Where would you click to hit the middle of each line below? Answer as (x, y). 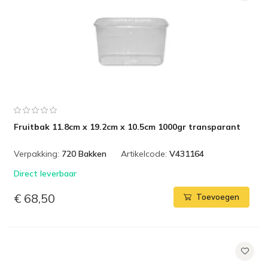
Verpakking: (36, 154)
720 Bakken (84, 154)
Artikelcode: (144, 154)
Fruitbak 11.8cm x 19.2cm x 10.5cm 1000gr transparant (127, 127)
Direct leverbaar (45, 173)
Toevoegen (218, 197)
